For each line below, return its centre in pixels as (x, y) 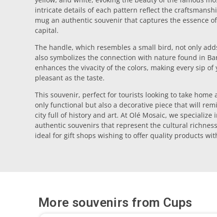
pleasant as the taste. (70, 78)
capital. (47, 30)
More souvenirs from (101, 202)
